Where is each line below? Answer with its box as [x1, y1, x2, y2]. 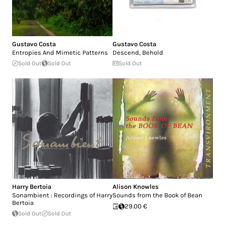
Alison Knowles [113, 183, 159, 191]
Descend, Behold [113, 49, 163, 57]
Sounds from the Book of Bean [113, 191, 202, 199]
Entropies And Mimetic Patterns [12, 49, 108, 57]
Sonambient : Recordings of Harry [12, 191, 113, 199]
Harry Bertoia [12, 183, 51, 191]
